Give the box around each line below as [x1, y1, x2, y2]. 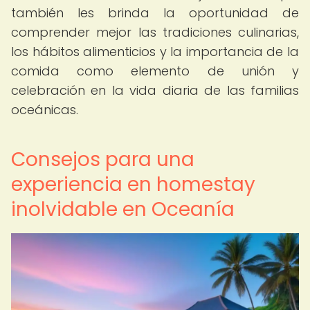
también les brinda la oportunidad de [11, 4, 299, 21]
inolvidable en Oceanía [11, 196, 235, 223]
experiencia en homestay [11, 171, 255, 198]
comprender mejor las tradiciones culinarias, [11, 24, 299, 41]
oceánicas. [11, 101, 78, 118]
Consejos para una [11, 146, 194, 173]
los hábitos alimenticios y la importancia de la [11, 43, 299, 60]
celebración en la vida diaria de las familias [11, 82, 299, 99]
